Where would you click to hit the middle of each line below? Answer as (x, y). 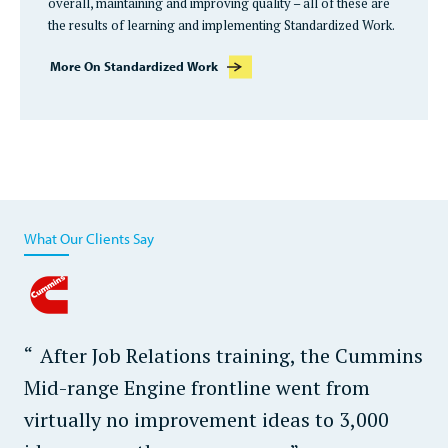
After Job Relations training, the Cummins (231, 356)
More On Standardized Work (134, 66)
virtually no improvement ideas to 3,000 (206, 420)
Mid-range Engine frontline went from (197, 388)
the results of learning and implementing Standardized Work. (221, 25)
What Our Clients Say (89, 239)
